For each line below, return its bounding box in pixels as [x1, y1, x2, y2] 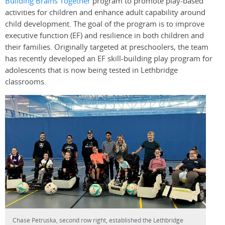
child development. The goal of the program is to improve [5, 19, 204, 30]
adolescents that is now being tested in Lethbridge [5, 65, 178, 76]
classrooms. [5, 76, 46, 87]
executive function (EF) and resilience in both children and [5, 30, 204, 41]
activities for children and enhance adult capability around [5, 7, 205, 18]
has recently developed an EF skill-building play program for [5, 53, 212, 64]
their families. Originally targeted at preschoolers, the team [5, 42, 208, 53]
